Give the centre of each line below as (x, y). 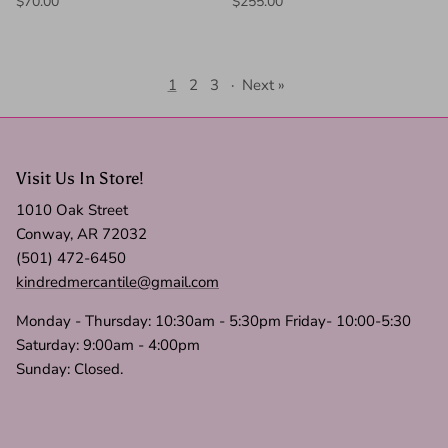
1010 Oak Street (72, 210)
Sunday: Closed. (69, 369)
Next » (263, 85)
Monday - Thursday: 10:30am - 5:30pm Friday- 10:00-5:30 (213, 321)
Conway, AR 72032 (81, 234)
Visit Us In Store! (80, 178)
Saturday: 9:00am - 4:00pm (108, 345)
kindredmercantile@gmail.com (117, 282)
